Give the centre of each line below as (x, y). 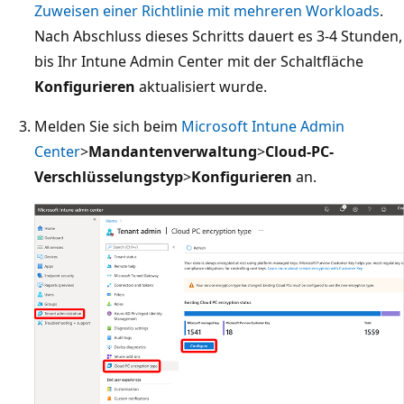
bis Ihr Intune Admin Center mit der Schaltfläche (199, 61)
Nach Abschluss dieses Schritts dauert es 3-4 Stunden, (218, 36)
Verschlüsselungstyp (109, 176)
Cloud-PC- (299, 151)
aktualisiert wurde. (201, 86)
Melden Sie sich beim (108, 126)
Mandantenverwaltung (173, 151)
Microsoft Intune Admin (263, 126)
